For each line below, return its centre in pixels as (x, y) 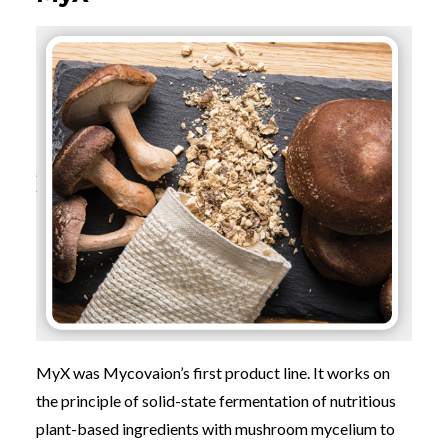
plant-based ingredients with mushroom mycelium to (215, 428)
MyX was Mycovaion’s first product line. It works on (213, 372)
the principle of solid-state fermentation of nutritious (216, 400)
